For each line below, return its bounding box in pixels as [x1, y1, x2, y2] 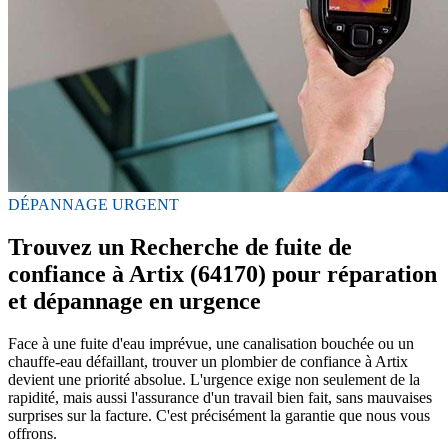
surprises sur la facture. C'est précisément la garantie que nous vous [8, 406, 430, 424]
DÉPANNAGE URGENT [8, 195, 179, 213]
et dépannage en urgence [8, 287, 261, 314]
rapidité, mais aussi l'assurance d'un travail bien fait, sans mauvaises [8, 388, 432, 406]
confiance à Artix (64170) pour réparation [8, 260, 437, 287]
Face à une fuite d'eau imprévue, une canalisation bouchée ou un [8, 334, 414, 352]
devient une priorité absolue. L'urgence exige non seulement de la [8, 370, 420, 388]
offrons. [8, 424, 57, 442]
